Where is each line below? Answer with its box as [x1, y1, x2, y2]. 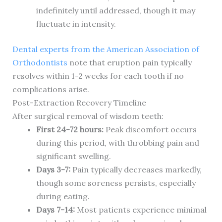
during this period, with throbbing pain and [36, 138, 199, 148]
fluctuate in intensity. [36, 19, 116, 29]
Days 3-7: [36, 165, 70, 175]
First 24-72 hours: [36, 124, 104, 135]
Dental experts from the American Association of [12, 44, 199, 55]
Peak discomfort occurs [103, 124, 197, 135]
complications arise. [12, 84, 89, 95]
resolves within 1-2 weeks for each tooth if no [12, 71, 184, 81]
